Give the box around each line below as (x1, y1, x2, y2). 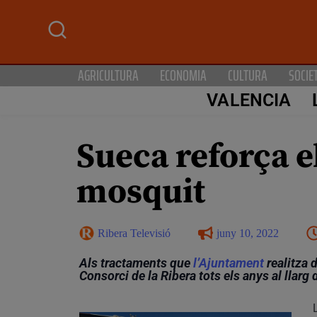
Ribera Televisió (98, 226, 171, 239)
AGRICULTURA (78, 63, 139, 87)
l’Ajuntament (193, 255, 264, 270)
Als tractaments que (79, 255, 193, 270)
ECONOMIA (160, 63, 207, 87)
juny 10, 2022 (217, 226, 279, 239)
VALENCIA (207, 90, 292, 111)
